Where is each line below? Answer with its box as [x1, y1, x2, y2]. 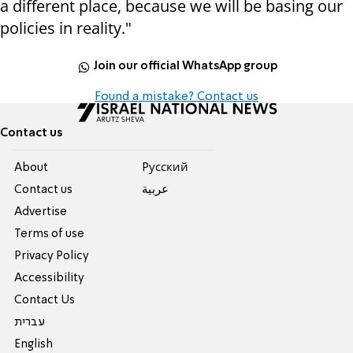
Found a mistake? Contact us [95, 90, 258, 103]
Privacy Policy [14, 250, 90, 262]
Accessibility [14, 272, 85, 284]
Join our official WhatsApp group [93, 61, 278, 72]
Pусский [141, 162, 188, 173]
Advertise [14, 206, 68, 217]
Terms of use [14, 228, 85, 240]
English [14, 338, 54, 350]
